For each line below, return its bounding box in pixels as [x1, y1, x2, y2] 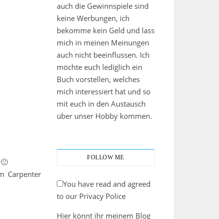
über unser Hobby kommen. [57, 111, 152, 121]
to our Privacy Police [57, 191, 126, 201]
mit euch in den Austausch [57, 99, 146, 109]
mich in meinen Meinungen [57, 38, 149, 47]
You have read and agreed [63, 179, 151, 189]
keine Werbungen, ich [57, 13, 130, 23]
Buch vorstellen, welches [57, 74, 140, 84]
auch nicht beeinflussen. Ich [57, 50, 150, 60]
